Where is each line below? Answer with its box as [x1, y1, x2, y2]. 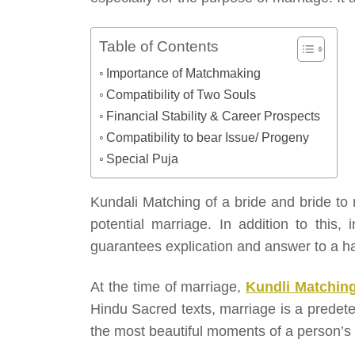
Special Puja [106, 151, 179, 166]
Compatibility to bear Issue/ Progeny [106, 130, 310, 145]
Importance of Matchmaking [106, 66, 261, 81]
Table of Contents [99, 38, 219, 55]
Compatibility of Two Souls [106, 87, 257, 102]
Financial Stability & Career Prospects [106, 109, 321, 124]
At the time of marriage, [90, 279, 246, 296]
